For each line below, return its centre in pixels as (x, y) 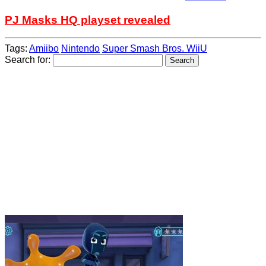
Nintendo (80, 49)
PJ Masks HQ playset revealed (88, 20)
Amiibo (44, 49)
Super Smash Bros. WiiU (155, 49)
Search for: (28, 60)
